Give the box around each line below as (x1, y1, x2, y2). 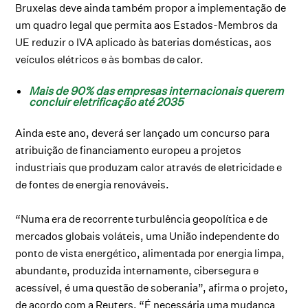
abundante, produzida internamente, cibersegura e (15, 263, 259, 277)
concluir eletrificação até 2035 (29, 94, 184, 109)
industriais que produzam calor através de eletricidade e (15, 160, 283, 174)
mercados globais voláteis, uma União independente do (15, 229, 280, 243)
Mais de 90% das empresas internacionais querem (29, 83, 284, 98)
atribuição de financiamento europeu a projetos (15, 143, 242, 157)
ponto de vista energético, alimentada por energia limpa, (15, 246, 285, 260)
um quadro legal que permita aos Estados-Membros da (15, 18, 278, 32)
